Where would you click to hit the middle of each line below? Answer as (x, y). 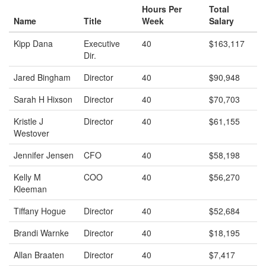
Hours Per (162, 9)
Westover (31, 133)
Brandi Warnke (41, 233)
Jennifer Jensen (44, 155)
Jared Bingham (42, 77)
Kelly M (27, 177)
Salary (221, 21)
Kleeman (30, 189)
